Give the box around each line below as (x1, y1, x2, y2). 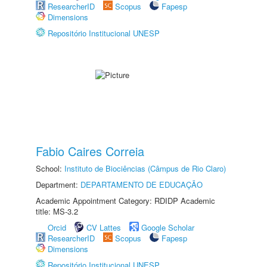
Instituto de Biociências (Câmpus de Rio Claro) (64, 163, 226, 174)
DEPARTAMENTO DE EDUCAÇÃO (80, 179, 203, 190)
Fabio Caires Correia (36, 142, 144, 160)
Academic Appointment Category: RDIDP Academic (36, 195, 215, 206)
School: (36, 163, 64, 174)
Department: (36, 179, 80, 190)
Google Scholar (141, 222, 194, 233)
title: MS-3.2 (36, 206, 78, 217)
